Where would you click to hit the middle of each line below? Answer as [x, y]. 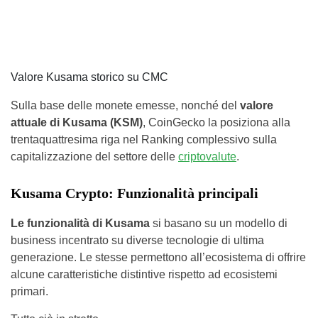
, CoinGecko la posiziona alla [216, 122]
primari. [29, 291]
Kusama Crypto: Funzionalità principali [135, 193]
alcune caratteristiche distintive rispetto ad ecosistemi [144, 274]
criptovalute [207, 156]
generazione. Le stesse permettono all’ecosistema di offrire [158, 257]
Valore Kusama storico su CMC [89, 77]
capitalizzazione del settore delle [94, 156]
